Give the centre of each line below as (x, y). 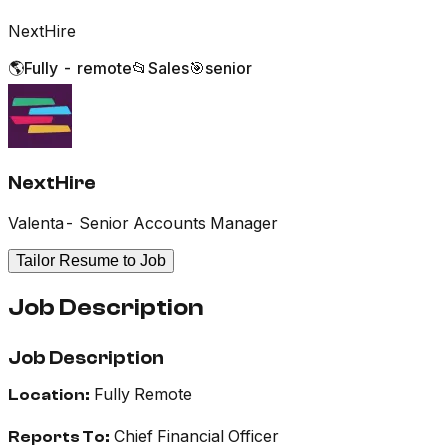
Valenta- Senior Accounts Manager (143, 223)
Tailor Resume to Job (91, 261)
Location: (49, 395)
